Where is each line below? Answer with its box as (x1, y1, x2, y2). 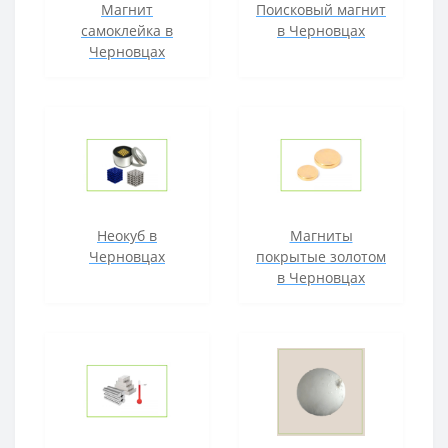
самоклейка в (81, 21, 173, 40)
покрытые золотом (256, 247, 386, 266)
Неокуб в (97, 226, 157, 245)
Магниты (289, 226, 353, 245)
